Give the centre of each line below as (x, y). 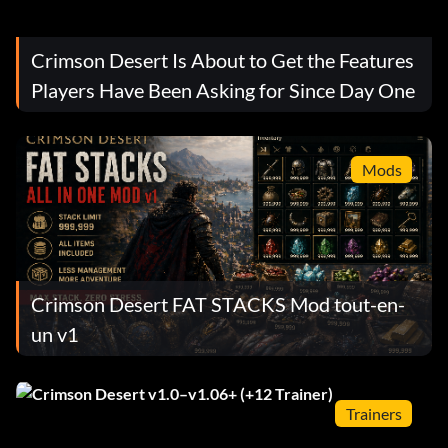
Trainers (373, 413)
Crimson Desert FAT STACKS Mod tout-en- (218, 303)
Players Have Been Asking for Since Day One (223, 89)
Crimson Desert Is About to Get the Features (222, 59)
